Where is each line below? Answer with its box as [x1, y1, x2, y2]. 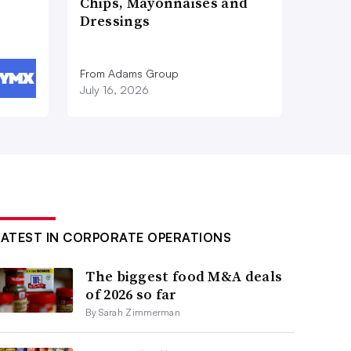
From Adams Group [79, 66, 179, 80]
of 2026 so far [85, 284, 177, 304]
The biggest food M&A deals [85, 266, 283, 286]
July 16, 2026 [79, 82, 149, 96]
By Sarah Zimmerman [85, 306, 181, 318]
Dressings [79, 10, 150, 31]
